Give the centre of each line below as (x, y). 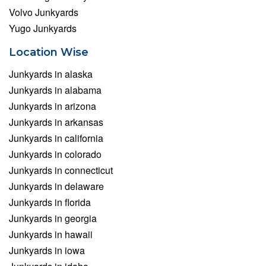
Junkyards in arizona (53, 106)
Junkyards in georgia (53, 218)
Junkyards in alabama (55, 90)
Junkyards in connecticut (61, 170)
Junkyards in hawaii (51, 235)
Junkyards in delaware (56, 186)
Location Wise (49, 53)
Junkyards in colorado (55, 154)
